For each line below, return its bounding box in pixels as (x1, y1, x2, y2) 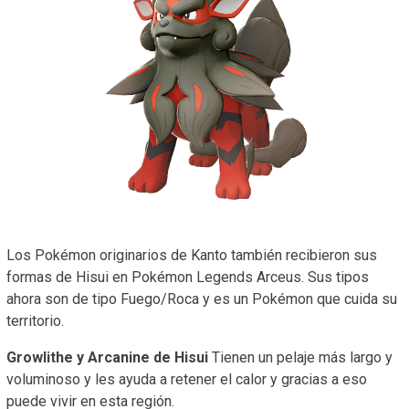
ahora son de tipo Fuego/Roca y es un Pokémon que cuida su (6, 290, 397, 309)
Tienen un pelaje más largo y (208, 349, 393, 367)
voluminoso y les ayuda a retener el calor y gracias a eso (6, 371, 367, 389)
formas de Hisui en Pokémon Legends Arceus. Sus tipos (6, 268, 369, 287)
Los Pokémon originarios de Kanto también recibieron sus (6, 246, 377, 265)
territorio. (6, 312, 64, 330)
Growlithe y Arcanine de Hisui (6, 349, 208, 367)
